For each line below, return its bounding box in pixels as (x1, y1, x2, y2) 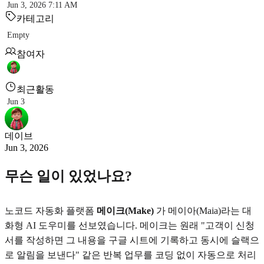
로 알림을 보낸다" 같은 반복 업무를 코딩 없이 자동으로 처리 (5, 249, 256, 260)
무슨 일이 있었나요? (5, 168, 132, 184)
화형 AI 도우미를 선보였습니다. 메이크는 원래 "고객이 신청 (5, 220, 255, 230)
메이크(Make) (97, 205, 154, 216)
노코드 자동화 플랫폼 (5, 205, 97, 216)
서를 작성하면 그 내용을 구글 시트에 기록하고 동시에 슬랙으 (5, 235, 259, 245)
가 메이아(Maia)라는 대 (154, 205, 252, 216)
